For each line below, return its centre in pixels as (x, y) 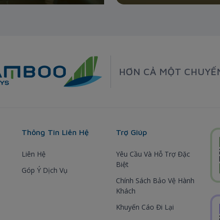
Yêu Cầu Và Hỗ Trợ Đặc (153, 154)
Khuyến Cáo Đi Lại (145, 207)
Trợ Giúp (131, 132)
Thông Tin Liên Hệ (55, 132)
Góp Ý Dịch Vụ (45, 170)
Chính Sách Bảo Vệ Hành (155, 180)
